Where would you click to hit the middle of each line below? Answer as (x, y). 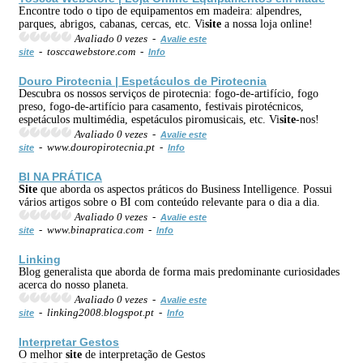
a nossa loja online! (267, 23)
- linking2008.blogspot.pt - (100, 312)
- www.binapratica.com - (95, 229)
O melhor (42, 354)
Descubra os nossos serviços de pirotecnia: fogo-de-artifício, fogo (169, 93)
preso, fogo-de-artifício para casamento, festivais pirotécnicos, (161, 106)
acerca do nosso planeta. (74, 284)
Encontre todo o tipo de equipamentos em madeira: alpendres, (160, 11)
